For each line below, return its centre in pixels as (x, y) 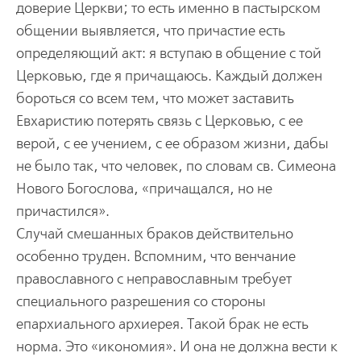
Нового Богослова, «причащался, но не (144, 189)
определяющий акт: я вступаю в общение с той (168, 53)
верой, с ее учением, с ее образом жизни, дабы (172, 143)
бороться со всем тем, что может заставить (155, 98)
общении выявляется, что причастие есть (150, 31)
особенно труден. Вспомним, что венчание (156, 256)
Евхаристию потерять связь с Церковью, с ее (159, 121)
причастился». (62, 211)
